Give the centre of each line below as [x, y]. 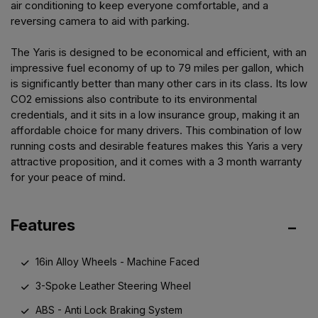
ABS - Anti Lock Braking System [109, 309]
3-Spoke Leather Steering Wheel [113, 285]
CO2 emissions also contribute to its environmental [134, 99]
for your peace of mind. [68, 177]
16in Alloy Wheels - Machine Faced [117, 261]
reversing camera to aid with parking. [100, 21]
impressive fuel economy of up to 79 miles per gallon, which [157, 67]
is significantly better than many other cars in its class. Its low [159, 83]
